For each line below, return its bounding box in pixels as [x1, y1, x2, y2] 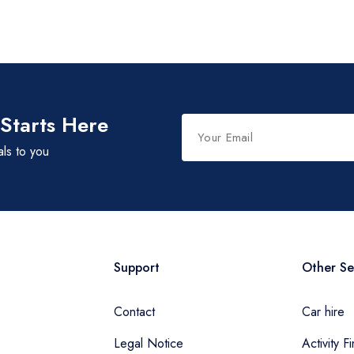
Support [114, 258, 160, 277]
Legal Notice [114, 334, 183, 352]
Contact [114, 303, 155, 321]
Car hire [301, 303, 345, 321]
